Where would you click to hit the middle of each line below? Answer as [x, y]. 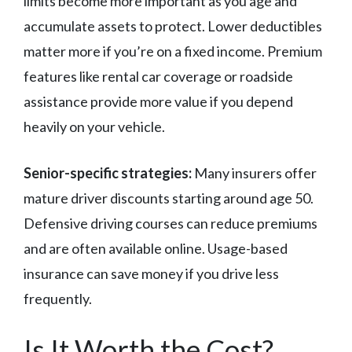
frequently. [58, 299]
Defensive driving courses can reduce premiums [170, 224]
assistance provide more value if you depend [158, 102]
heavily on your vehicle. [94, 127]
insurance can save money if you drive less [151, 274]
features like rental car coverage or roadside [158, 77]
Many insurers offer [254, 173]
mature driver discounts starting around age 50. [169, 198]
